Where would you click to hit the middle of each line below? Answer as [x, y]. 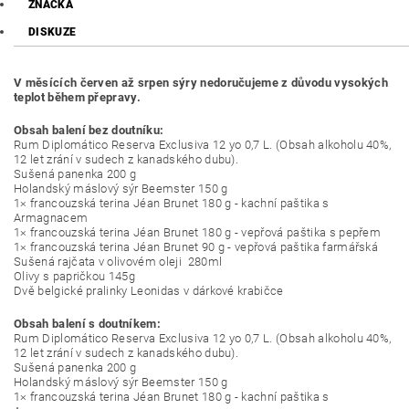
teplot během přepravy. [78, 98]
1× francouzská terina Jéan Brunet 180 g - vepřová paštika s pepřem [198, 233]
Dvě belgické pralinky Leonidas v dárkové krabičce [149, 291]
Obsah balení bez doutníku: [89, 131]
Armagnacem [51, 218]
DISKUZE [52, 32]
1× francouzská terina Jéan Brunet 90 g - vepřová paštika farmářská [196, 247]
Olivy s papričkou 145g [75, 277]
